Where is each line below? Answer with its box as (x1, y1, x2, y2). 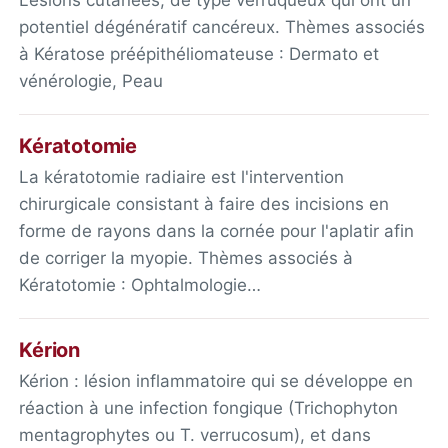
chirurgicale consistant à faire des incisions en (19, 194, 390, 215)
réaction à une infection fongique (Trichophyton (19, 398, 399, 419)
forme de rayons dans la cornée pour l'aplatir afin (19, 221, 415, 242)
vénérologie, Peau (19, 70, 164, 91)
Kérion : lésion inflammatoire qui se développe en (19, 371, 414, 392)
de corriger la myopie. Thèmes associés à (19, 248, 354, 269)
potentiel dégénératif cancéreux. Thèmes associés (19, 16, 426, 37)
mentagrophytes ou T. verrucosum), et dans (19, 425, 372, 446)
